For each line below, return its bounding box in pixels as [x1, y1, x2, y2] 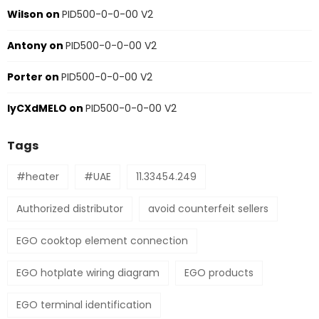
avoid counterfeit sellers [148, 201, 268, 216]
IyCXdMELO [7, 100, 67, 115]
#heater [16, 169, 59, 184]
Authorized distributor [16, 201, 123, 216]
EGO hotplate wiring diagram [16, 265, 159, 280]
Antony [7, 38, 47, 53]
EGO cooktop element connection [16, 233, 188, 248]
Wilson [7, 6, 43, 21]
